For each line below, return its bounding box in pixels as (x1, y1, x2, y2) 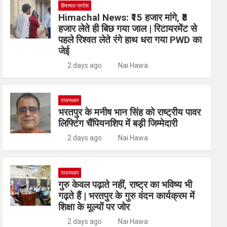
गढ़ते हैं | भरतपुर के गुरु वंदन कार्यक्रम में (58, 190, 195, 202)
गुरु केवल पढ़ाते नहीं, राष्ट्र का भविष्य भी (58, 179, 193, 191)
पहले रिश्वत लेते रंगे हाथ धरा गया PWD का (58, 34, 202, 46)
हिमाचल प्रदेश (61, 3, 89, 9)
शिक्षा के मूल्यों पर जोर (58, 201, 130, 213)
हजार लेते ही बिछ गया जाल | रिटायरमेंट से (58, 23, 198, 34)
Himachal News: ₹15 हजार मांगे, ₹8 (58, 12, 188, 23)
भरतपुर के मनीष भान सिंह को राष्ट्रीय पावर (58, 106, 201, 118)
